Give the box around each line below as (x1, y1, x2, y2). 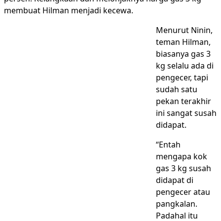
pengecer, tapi (156, 72, 208, 83)
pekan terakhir (156, 96, 211, 107)
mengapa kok (156, 151, 207, 162)
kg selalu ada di (156, 60, 214, 71)
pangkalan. (156, 198, 197, 209)
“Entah (156, 139, 181, 150)
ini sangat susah (156, 108, 217, 118)
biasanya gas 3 (156, 48, 211, 59)
